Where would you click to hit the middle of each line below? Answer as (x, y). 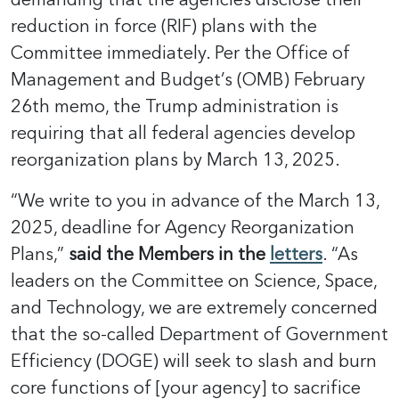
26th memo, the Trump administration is (175, 106)
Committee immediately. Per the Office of (180, 53)
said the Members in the (169, 254)
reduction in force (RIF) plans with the (164, 26)
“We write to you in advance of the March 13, (195, 201)
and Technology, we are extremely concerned (194, 308)
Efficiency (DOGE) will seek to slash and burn (194, 361)
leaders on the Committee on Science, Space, (194, 281)
